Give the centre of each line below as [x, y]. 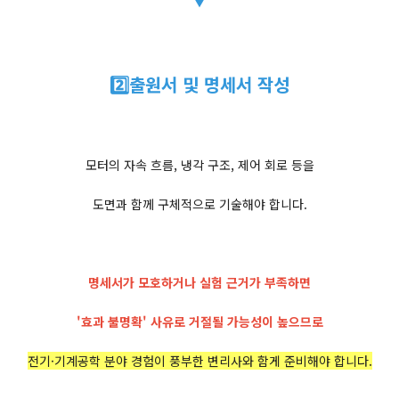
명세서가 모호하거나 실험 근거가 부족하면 [199, 282]
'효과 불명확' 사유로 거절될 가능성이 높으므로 [199, 321]
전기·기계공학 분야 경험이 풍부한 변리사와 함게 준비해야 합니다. [199, 360]
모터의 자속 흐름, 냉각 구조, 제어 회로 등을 [199, 164]
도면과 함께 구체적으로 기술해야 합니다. [199, 204]
